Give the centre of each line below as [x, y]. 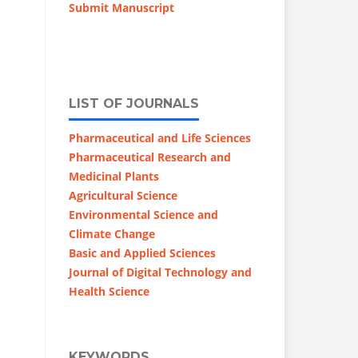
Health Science [109, 291]
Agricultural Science [123, 195]
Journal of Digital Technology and [160, 272]
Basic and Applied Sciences [142, 253]
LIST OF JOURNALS [134, 103]
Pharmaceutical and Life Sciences [160, 137]
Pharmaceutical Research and [150, 157]
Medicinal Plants [114, 176]
